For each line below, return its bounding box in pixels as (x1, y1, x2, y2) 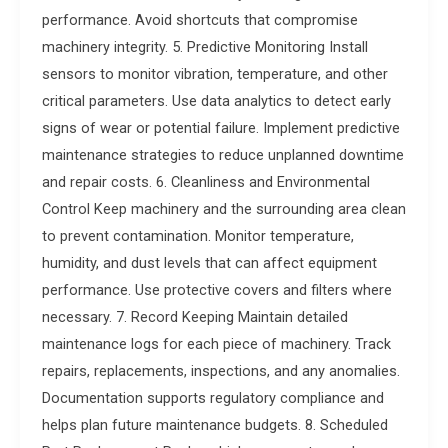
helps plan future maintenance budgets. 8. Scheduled (41, 416, 388, 435)
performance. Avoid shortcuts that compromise (41, 11, 358, 30)
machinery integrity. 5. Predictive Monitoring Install (41, 38, 368, 57)
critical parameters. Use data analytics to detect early (41, 92, 391, 111)
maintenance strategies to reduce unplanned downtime (41, 146, 404, 165)
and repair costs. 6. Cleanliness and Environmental (41, 173, 370, 192)
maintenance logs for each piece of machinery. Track (41, 335, 391, 354)
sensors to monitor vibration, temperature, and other (41, 65, 388, 84)
